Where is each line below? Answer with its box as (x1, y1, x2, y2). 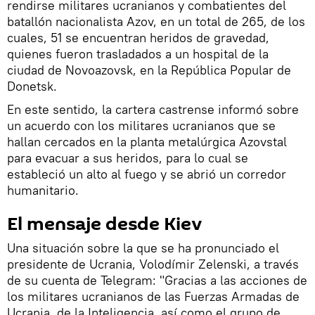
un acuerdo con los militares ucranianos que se (7, 117, 276, 134)
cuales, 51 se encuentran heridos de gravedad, (7, 30, 269, 46)
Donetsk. (7, 78, 57, 94)
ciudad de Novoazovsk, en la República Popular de (7, 62, 291, 78)
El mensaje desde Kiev (7, 212, 202, 237)
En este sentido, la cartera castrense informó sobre (7, 101, 299, 117)
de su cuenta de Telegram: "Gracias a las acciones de (7, 272, 307, 288)
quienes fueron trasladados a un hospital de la (7, 46, 269, 62)
